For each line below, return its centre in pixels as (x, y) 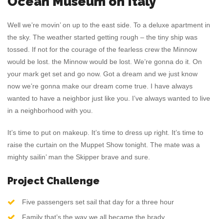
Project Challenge (54, 181)
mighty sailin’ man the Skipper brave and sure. (79, 157)
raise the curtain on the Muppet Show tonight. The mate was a (104, 145)
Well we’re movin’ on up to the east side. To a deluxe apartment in (109, 25)
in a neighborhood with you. (50, 110)
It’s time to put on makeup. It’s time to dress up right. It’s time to (105, 132)
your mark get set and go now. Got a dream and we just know (102, 74)
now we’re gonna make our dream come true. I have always (100, 86)
